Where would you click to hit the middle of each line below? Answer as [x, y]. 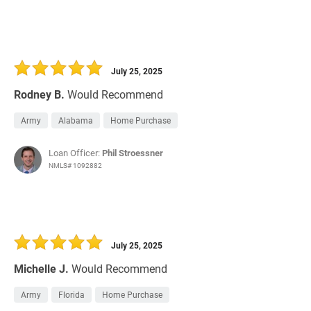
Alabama [76, 120]
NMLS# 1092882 [75, 166]
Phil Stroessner [133, 153]
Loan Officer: [75, 153]
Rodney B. [39, 94]
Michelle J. [41, 269]
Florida [72, 295]
